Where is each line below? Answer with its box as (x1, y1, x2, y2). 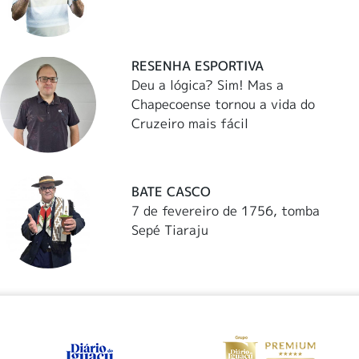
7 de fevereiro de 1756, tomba (131, 201, 321, 220)
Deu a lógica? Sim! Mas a (131, 76, 284, 95)
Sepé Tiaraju (131, 220, 209, 239)
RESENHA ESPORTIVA (131, 57, 264, 75)
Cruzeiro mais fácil (131, 115, 249, 133)
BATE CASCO (131, 182, 212, 200)
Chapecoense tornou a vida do (131, 95, 316, 114)
